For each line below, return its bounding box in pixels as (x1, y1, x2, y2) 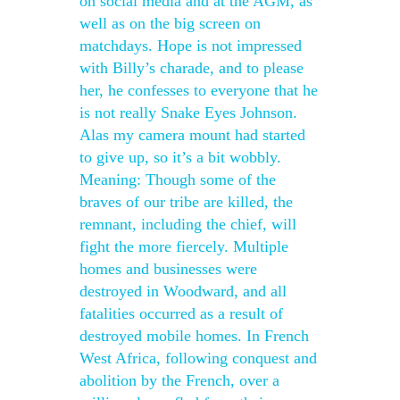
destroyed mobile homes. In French (79, 327, 309, 345)
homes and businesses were (79, 260, 257, 278)
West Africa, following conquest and (79, 349, 317, 367)
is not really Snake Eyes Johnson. (79, 104, 297, 121)
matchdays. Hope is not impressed (79, 37, 302, 54)
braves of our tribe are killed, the (79, 193, 293, 211)
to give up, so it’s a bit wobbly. (79, 148, 281, 166)
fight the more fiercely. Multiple (79, 237, 288, 255)
